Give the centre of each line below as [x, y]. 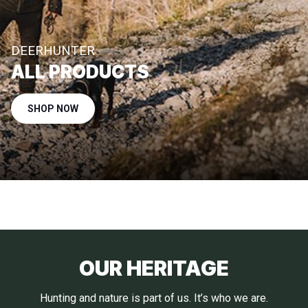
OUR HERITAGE [154, 268]
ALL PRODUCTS [80, 72]
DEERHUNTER [53, 51]
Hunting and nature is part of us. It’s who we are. [154, 298]
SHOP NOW [53, 109]
